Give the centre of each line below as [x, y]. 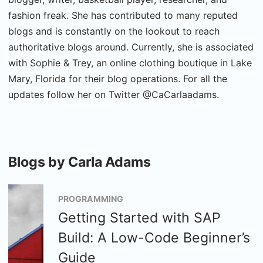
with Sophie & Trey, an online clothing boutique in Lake [130, 63]
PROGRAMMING [91, 199]
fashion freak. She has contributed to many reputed [123, 15]
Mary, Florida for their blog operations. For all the [118, 79]
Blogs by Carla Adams [80, 162]
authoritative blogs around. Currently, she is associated [131, 47]
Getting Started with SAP [139, 218]
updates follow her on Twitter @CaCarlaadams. [114, 95]
